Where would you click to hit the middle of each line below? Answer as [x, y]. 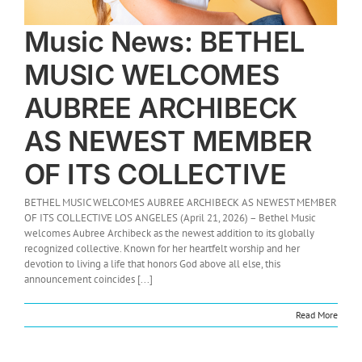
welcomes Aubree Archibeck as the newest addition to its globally [169, 233]
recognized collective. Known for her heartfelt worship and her [162, 248]
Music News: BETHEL [164, 41]
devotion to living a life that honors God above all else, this [152, 263]
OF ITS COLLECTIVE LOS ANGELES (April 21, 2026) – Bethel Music [170, 217]
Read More [317, 314]
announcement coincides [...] [88, 279]
